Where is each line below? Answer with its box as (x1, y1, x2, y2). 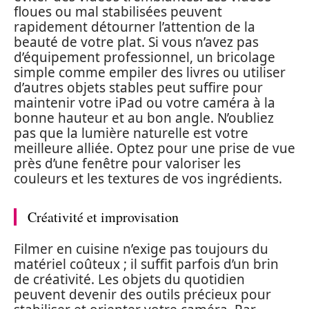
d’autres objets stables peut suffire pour (14, 79, 263, 97)
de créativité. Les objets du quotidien (14, 270, 245, 288)
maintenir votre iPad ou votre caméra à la (14, 94, 275, 112)
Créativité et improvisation (28, 208, 179, 226)
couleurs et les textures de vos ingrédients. (14, 170, 282, 188)
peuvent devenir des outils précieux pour (14, 285, 271, 303)
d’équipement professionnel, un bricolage (14, 48, 275, 66)
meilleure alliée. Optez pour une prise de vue (14, 139, 295, 157)
